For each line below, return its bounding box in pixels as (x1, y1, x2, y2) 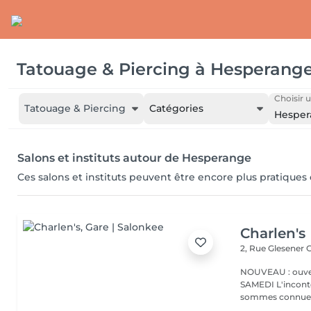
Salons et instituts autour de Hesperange (17, 151, 251, 165)
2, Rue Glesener (240, 243, 307, 253)
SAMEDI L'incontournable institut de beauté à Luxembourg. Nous (240, 279, 277, 289)
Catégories (149, 102, 203, 115)
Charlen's (240, 225, 306, 242)
